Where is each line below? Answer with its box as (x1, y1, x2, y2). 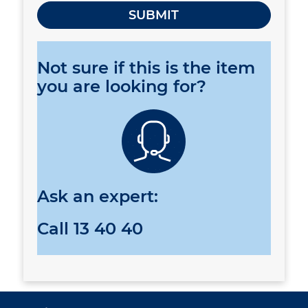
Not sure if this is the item (36, 58, 255, 78)
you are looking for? (36, 76, 206, 97)
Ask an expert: (36, 186, 158, 206)
